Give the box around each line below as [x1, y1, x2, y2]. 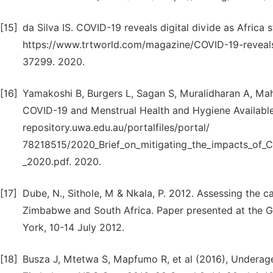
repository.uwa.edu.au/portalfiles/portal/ [23, 122, 210, 133]
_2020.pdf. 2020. [23, 156, 101, 168]
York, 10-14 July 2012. [23, 222, 124, 233]
